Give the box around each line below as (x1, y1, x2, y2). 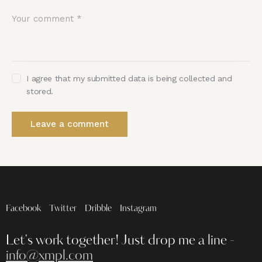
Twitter (49, 204, 77, 213)
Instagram (120, 204, 157, 213)
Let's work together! (6, 235, 122, 249)
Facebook (6, 204, 41, 213)
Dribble (85, 204, 112, 213)
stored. (26, 86, 53, 96)
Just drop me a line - (122, 235, 235, 249)
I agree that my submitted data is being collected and (26, 73, 232, 83)
